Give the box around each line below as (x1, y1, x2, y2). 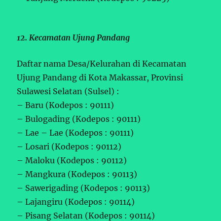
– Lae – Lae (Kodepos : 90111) (17, 127, 134, 138)
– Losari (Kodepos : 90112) (17, 141, 122, 151)
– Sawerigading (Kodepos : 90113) (17, 183, 150, 193)
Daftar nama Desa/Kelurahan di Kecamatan (17, 58, 187, 69)
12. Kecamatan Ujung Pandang (17, 32, 130, 42)
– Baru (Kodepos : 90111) (17, 100, 114, 110)
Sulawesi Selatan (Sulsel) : (17, 86, 120, 96)
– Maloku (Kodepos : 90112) (17, 155, 127, 165)
